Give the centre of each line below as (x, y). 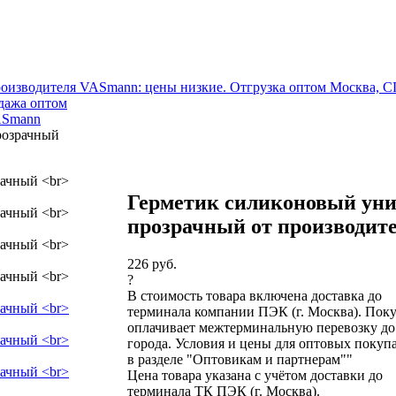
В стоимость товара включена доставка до (255, 295)
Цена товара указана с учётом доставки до (255, 375)
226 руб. (152, 263)
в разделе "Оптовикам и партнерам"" (240, 359)
